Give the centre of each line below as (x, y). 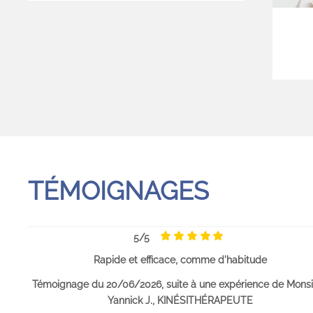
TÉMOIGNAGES (118, 190)
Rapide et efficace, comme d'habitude (180, 259)
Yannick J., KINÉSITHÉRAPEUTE (180, 300)
